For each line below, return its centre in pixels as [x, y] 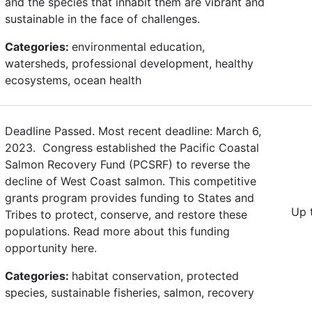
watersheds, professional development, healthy [129, 63]
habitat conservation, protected [155, 275]
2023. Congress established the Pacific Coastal [132, 147]
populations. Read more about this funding [117, 231]
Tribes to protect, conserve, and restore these [126, 214]
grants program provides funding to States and [130, 197]
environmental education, [138, 46]
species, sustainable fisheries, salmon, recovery [130, 292]
